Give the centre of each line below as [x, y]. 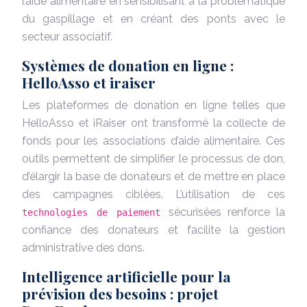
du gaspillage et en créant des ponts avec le [153, 19]
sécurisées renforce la [227, 212]
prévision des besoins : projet [120, 293]
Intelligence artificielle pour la [126, 276]
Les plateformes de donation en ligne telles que [153, 105]
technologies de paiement [96, 212]
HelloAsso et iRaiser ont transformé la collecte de [153, 123]
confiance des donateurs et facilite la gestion [153, 230]
